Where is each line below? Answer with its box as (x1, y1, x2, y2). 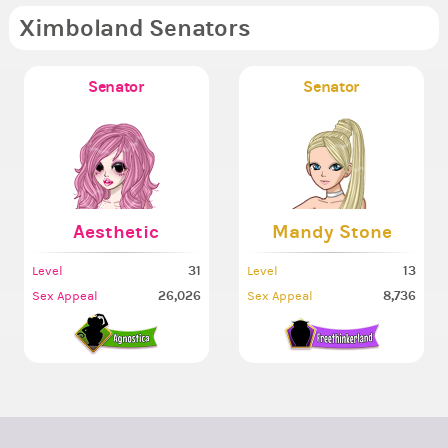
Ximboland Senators (18, 14, 251, 43)
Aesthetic (73, 220, 160, 244)
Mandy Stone (271, 220, 392, 244)
